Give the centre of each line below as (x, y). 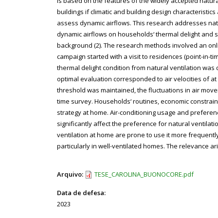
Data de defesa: (81, 193)
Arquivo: (70, 174)
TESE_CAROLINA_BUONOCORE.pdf (144, 174)
